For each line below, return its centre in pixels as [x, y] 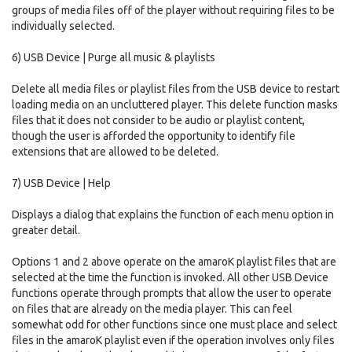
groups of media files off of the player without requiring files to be [173, 10]
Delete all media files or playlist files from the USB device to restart [176, 89]
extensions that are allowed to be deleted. [115, 152]
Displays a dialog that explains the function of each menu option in [173, 214]
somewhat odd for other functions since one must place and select [174, 324]
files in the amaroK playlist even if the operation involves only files [173, 340]
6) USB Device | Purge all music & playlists [114, 57]
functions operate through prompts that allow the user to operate [172, 293]
